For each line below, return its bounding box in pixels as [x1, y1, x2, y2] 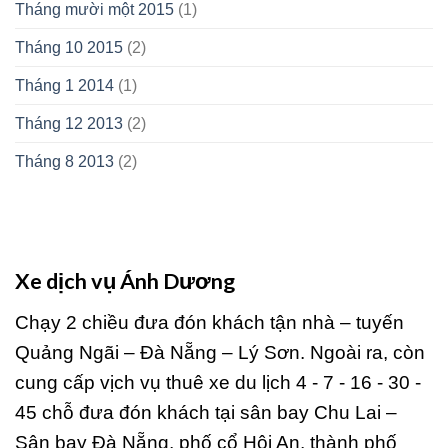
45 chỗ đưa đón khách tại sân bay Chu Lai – [15, 402, 397, 424]
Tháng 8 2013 [15, 152, 114, 170]
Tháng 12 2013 [15, 114, 123, 132]
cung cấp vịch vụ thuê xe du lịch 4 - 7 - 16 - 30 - [15, 372, 421, 394]
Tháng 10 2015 [15, 38, 123, 56]
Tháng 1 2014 [15, 76, 114, 94]
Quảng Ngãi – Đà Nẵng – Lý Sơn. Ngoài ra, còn [15, 342, 425, 364]
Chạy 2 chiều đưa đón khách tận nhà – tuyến [15, 312, 404, 334]
